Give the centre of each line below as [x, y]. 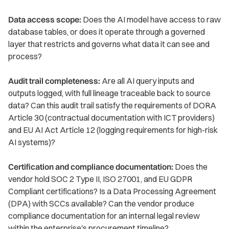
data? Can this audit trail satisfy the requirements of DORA [112, 106]
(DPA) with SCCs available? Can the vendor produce [101, 204]
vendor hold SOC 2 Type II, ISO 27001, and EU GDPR [100, 179]
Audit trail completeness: [54, 81]
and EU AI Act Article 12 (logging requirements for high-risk [113, 130]
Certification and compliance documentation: [91, 167]
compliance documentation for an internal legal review [104, 216]
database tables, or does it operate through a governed [107, 32]
